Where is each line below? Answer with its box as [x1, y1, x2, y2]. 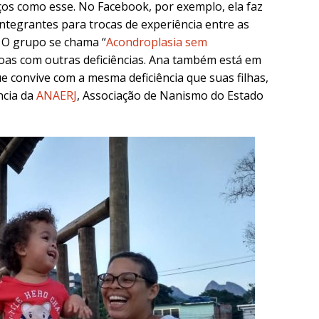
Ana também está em [149, 52, 261, 68]
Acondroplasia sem [106, 34, 207, 51]
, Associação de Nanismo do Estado [77, 88, 263, 104]
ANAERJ [36, 88, 77, 104]
